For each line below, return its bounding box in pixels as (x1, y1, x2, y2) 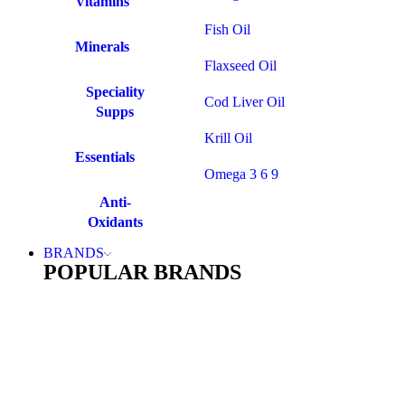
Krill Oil (204, 130, 252, 146)
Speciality (85, 84, 145, 99)
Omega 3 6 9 (204, 166, 278, 182)
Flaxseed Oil (204, 58, 277, 73)
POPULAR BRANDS (43, 260, 241, 284)
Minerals (75, 39, 129, 54)
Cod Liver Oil (204, 94, 285, 109)
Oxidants (87, 214, 143, 230)
